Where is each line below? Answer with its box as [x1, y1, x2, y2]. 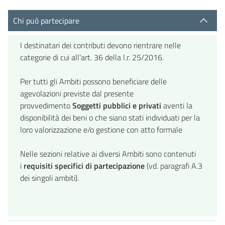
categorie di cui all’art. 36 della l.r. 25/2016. [20, 51, 164, 63]
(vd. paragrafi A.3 [145, 159, 202, 172]
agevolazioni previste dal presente [20, 87, 134, 99]
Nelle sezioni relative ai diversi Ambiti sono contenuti [20, 147, 196, 160]
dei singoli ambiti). [20, 171, 79, 184]
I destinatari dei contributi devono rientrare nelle [20, 39, 181, 51]
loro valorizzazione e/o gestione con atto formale [20, 123, 182, 136]
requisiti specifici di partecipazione [24, 159, 145, 172]
